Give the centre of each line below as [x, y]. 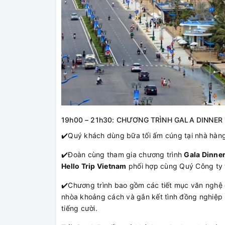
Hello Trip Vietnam [94, 166]
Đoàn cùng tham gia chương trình [126, 155]
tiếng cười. [79, 208]
